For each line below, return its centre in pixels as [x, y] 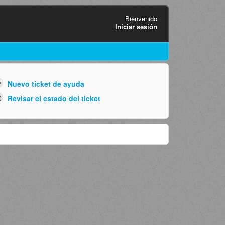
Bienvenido [141, 18]
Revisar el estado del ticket [54, 98]
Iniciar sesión [136, 26]
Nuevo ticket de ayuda [46, 84]
